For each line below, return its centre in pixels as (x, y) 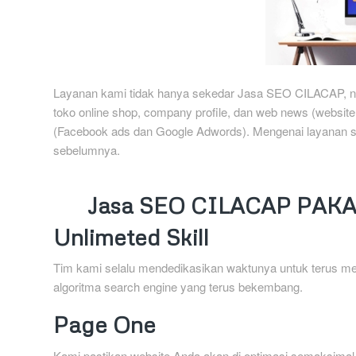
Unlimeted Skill (131, 236)
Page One (104, 325)
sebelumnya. (87, 149)
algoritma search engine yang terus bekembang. (178, 287)
